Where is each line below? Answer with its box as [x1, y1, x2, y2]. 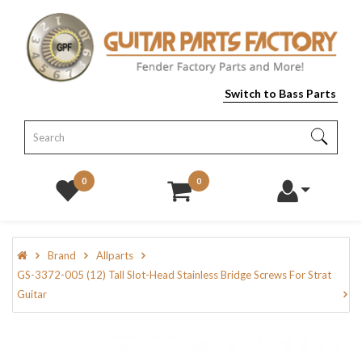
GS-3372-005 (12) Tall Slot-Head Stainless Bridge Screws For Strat [17, 268, 331, 282]
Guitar [17, 288, 47, 301]
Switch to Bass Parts [225, 86, 336, 101]
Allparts [96, 249, 133, 263]
